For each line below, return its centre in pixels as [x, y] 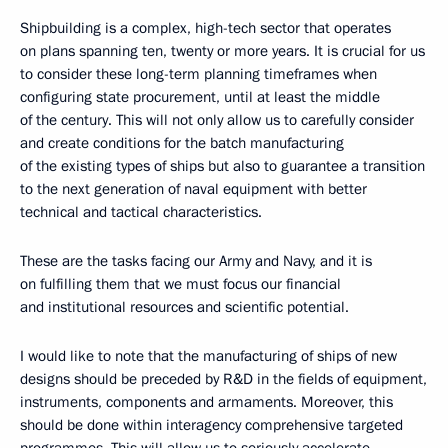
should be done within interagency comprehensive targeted [211, 425]
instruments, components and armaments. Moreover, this [206, 402]
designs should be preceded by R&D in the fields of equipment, [223, 379]
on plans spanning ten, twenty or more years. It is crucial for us [222, 51]
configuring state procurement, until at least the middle [200, 97]
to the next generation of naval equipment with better [193, 189]
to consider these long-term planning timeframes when [198, 74]
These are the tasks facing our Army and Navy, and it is [196, 261]
